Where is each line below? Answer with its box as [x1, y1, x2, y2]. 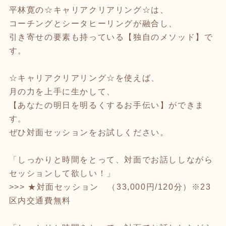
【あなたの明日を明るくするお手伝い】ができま [9, 100, 204, 109]
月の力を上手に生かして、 [9, 87, 116, 96]
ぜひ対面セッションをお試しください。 [9, 128, 169, 137]
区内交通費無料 [9, 196, 71, 205]
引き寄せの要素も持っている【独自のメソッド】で [9, 32, 213, 41]
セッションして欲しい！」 [9, 168, 116, 178]
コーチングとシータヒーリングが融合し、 [9, 19, 178, 28]
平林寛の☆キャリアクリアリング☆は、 [9, 5, 169, 14]
